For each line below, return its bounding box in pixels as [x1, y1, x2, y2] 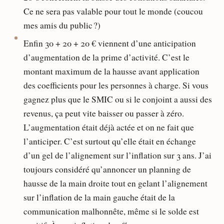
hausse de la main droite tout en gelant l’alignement [23, 177, 207, 189]
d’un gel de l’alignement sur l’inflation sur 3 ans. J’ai [23, 149, 211, 161]
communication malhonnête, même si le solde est [23, 205, 199, 217]
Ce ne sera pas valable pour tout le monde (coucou [23, 5, 203, 17]
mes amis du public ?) [23, 19, 100, 31]
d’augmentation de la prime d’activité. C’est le [23, 51, 189, 63]
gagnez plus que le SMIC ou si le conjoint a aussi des [23, 93, 212, 105]
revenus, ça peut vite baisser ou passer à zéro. [23, 107, 187, 119]
